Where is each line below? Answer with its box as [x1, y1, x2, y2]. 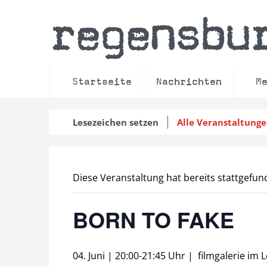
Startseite [72, 75, 132, 88]
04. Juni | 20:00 [73, 249, 139, 262]
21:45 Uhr [142, 249, 185, 262]
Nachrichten [156, 75, 222, 88]
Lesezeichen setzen [73, 116, 159, 128]
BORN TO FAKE [73, 204, 234, 235]
